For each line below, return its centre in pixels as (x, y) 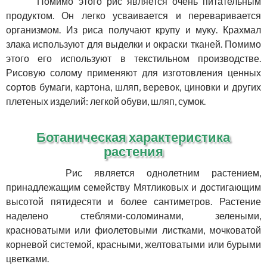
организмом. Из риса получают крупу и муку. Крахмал (133, 30)
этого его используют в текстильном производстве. (133, 58)
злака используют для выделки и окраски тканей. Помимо (133, 44)
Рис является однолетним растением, (139, 173)
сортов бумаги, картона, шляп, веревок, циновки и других (133, 87)
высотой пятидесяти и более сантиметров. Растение (133, 201)
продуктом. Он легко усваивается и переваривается (133, 15)
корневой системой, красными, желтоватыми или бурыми (133, 244)
